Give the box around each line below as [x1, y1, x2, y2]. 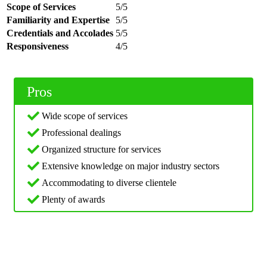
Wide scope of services [42, 111, 128, 122]
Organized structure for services [42, 144, 161, 155]
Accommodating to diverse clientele [42, 178, 176, 188]
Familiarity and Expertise [7, 15, 110, 26]
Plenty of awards [42, 194, 105, 205]
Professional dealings [42, 128, 121, 138]
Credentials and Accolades [7, 28, 113, 39]
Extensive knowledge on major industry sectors [42, 161, 219, 172]
